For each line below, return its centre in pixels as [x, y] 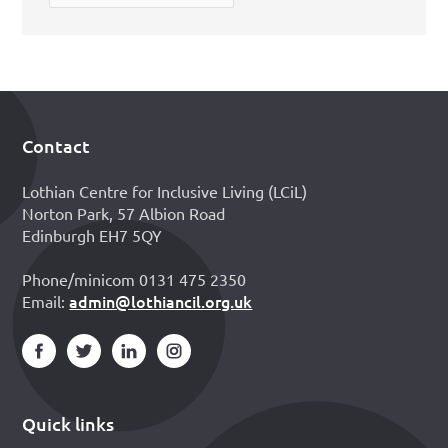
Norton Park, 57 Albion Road [124, 212]
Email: [46, 300]
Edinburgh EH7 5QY [92, 234]
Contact [56, 146]
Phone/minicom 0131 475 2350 [134, 278]
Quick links [68, 424]
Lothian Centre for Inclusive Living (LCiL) [165, 190]
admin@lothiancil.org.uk [161, 300]
